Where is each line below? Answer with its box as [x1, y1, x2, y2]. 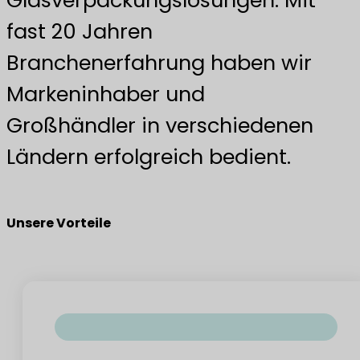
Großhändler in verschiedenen [6, 111, 313, 141]
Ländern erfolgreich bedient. [6, 142, 291, 172]
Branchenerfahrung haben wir [6, 48, 312, 78]
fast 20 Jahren [6, 17, 153, 47]
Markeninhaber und [6, 80, 205, 109]
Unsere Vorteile [6, 214, 111, 233]
